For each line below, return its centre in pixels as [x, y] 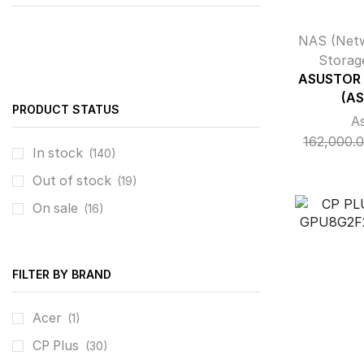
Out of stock [74, 180]
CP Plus [56, 345]
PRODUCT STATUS [66, 109]
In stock [59, 153]
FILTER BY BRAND [62, 274]
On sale [57, 208]
